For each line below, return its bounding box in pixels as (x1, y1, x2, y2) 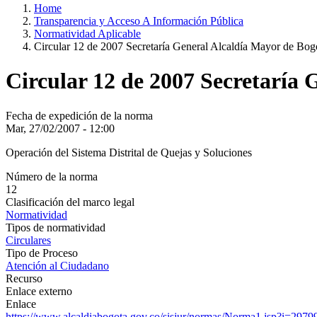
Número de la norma (6, 170, 98, 183)
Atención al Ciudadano (6, 259, 109, 272)
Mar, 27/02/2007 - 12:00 (6, 122, 115, 134)
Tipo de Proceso (6, 246, 78, 259)
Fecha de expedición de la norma (6, 109, 153, 122)
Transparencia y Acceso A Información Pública (34, 14, 243, 27)
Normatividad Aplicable (34, 27, 141, 40)
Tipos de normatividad (6, 221, 105, 234)
